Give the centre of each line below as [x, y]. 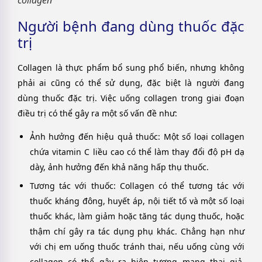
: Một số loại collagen [201, 136]
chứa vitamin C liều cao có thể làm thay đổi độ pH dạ [137, 151]
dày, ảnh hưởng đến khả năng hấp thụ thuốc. [119, 167]
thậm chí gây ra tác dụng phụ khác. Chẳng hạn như [137, 231]
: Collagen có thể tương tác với [179, 185]
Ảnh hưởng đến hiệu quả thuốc [94, 136]
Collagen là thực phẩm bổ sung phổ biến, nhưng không [131, 67]
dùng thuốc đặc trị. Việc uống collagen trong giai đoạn [131, 98]
